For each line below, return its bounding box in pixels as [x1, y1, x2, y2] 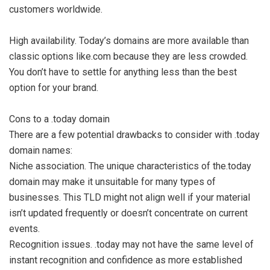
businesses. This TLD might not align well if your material [9, 192, 250, 203]
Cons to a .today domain [9, 113, 112, 125]
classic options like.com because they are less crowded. [9, 51, 248, 62]
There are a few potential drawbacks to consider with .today [9, 129, 260, 140]
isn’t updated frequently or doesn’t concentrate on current [9, 207, 248, 219]
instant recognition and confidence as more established [9, 254, 242, 266]
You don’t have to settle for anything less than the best [9, 66, 237, 78]
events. [9, 223, 40, 234]
